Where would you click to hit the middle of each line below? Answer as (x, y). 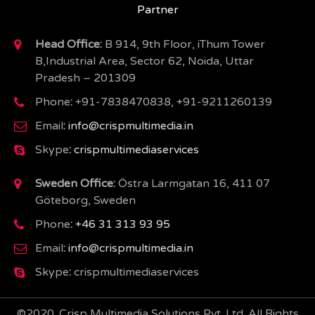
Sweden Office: (75, 184)
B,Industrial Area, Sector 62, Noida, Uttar (144, 62)
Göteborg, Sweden (85, 201)
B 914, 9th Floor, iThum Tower (184, 45)
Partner (157, 10)
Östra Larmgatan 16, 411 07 (193, 184)
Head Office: (69, 45)
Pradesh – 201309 (85, 78)
